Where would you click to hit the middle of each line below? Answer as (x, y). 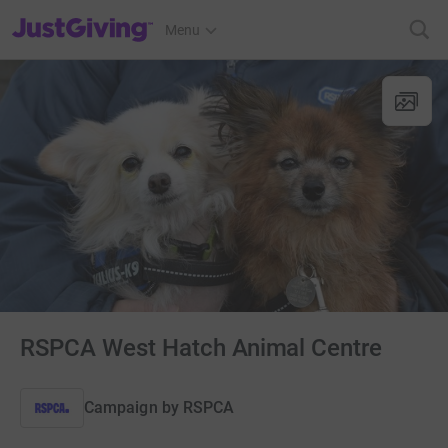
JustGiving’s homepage (83, 17)
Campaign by (131, 408)
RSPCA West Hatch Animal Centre (201, 348)
